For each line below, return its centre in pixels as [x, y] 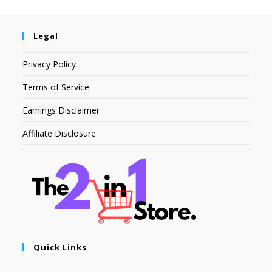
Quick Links [60, 247]
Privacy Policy [49, 64]
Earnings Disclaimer [61, 110]
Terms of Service [56, 87]
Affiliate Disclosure [59, 134]
